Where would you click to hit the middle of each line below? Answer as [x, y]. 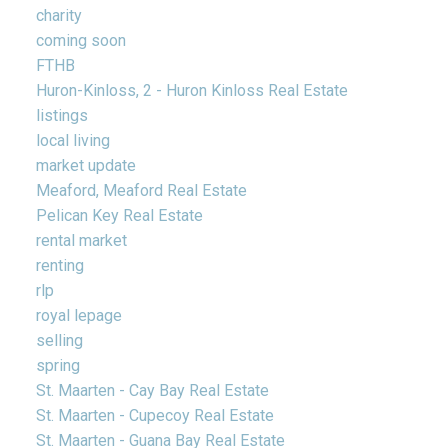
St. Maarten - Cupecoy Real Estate [154, 416]
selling [59, 341]
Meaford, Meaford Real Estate [141, 191]
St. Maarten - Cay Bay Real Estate [152, 391]
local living [72, 141]
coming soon [80, 41]
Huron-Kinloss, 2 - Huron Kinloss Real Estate [191, 91]
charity [58, 16]
